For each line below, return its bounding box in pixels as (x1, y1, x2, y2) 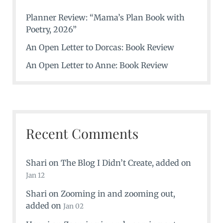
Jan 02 (63, 202, 84, 211)
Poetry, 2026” (25, 24, 77, 34)
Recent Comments (25, 124, 138, 143)
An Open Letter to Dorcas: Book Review (25, 42, 174, 52)
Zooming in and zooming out (60, 189, 173, 199)
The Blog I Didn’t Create (60, 158, 152, 168)
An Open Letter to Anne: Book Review (25, 60, 168, 70)
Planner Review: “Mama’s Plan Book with (25, 12, 185, 22)
